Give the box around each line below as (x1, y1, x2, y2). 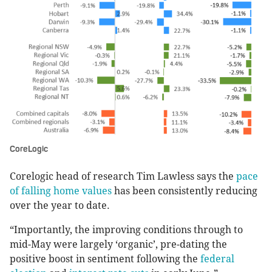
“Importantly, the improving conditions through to (10, 224, 243, 236)
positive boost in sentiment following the (10, 253, 200, 265)
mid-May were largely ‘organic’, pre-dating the (10, 239, 227, 251)
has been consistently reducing (112, 185, 257, 197)
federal (200, 253, 234, 265)
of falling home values (10, 185, 112, 197)
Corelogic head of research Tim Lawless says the (10, 171, 236, 183)
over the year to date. (10, 200, 110, 212)
